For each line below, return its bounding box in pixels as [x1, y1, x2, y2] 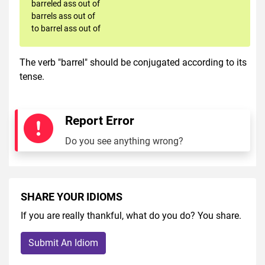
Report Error [65, 113, 134, 128]
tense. [20, 70, 44, 82]
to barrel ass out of [31, 23, 101, 33]
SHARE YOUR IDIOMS [21, 190, 122, 203]
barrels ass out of [31, 11, 95, 21]
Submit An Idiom [28, 237, 98, 248]
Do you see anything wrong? [65, 135, 183, 147]
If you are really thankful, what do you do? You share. [21, 209, 241, 221]
